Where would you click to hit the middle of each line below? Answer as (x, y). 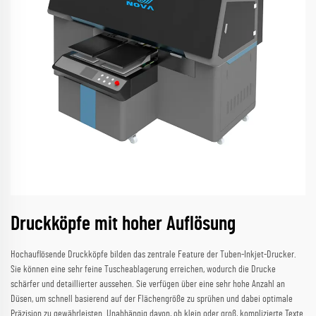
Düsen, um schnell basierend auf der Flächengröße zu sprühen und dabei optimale (152, 299)
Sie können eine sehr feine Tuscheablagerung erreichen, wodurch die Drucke (143, 270)
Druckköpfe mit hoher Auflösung (123, 225)
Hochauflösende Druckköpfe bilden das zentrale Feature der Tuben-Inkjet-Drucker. (153, 255)
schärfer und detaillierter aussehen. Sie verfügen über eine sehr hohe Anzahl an (148, 285)
